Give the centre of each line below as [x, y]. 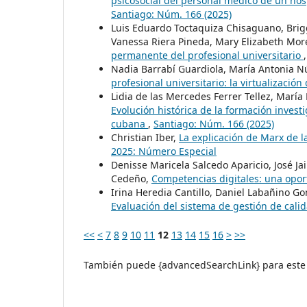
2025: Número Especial [164, 151]
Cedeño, [131, 179]
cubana [130, 124]
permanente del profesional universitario [207, 56]
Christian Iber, [145, 138]
